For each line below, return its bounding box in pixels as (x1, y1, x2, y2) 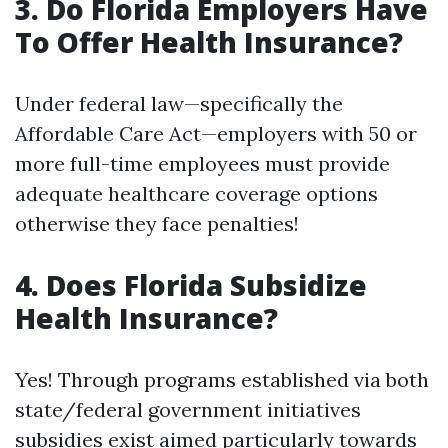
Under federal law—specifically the (15, 91, 343, 116)
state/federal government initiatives (15, 397, 361, 422)
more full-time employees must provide (15, 151, 390, 176)
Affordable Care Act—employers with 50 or (15, 121, 417, 146)
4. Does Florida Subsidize (15, 266, 367, 304)
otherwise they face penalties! (15, 211, 299, 236)
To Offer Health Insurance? (15, 23, 403, 61)
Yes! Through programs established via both (15, 367, 429, 392)
